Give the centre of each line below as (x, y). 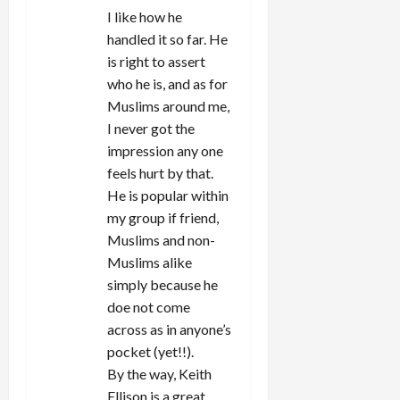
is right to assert (156, 61)
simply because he (162, 284)
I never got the (151, 128)
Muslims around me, (168, 105)
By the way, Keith (159, 373)
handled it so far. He (167, 38)
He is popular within (168, 195)
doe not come (149, 306)
